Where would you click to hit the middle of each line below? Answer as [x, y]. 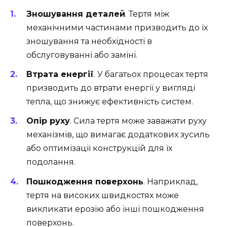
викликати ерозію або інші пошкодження [115, 209]
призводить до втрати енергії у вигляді [111, 88]
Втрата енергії [60, 74]
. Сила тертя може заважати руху [138, 121]
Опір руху [48, 121]
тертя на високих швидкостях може [103, 195]
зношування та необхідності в [89, 42]
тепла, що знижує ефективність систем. [110, 102]
